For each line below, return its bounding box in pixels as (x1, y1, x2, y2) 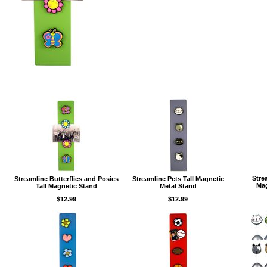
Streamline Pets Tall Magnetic (132, 175, 224, 182)
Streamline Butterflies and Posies (14, 175, 119, 182)
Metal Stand (159, 182, 197, 190)
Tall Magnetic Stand (36, 182, 97, 190)
